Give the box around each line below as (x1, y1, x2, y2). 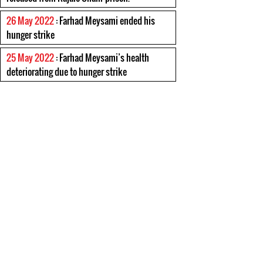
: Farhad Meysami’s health (54, 50, 149, 65)
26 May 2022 (6, 14, 54, 28)
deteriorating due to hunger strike (6, 65, 127, 79)
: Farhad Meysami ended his (54, 14, 155, 28)
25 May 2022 (6, 50, 54, 65)
